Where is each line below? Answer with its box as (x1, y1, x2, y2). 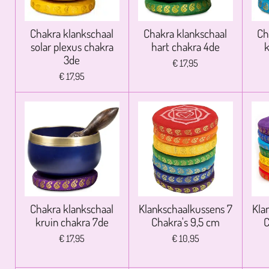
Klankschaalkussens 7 (138, 201, 232, 216)
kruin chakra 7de (35, 214, 109, 229)
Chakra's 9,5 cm (151, 214, 220, 229)
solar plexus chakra (30, 38, 113, 54)
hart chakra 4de (151, 38, 220, 54)
